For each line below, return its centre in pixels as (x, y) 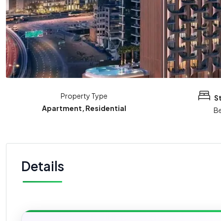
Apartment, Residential (84, 108)
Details (43, 166)
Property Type (84, 96)
